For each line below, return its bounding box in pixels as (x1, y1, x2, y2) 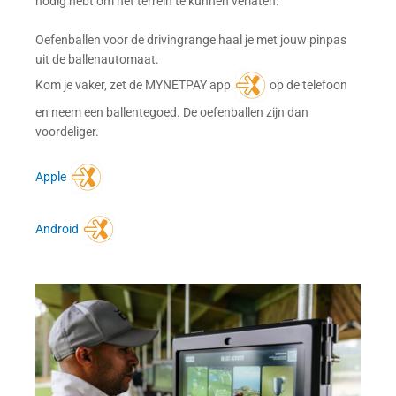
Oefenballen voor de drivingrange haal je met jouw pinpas (35, 32, 346, 47)
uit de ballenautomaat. (35, 51, 159, 66)
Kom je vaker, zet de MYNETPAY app (35, 77, 233, 92)
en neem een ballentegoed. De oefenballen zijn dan (35, 104, 308, 119)
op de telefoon (267, 77, 347, 92)
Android (35, 222, 79, 237)
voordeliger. (35, 124, 99, 139)
